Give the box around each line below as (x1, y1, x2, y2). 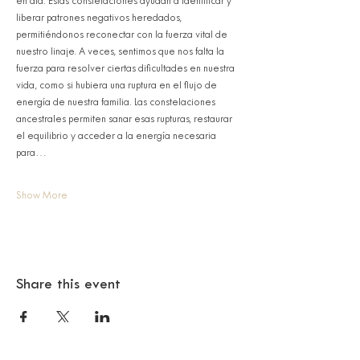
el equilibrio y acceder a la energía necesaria (16, 132, 219, 141)
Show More (16, 191, 67, 201)
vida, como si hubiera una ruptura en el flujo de (16, 81, 219, 91)
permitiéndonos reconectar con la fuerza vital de (16, 31, 230, 40)
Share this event (16, 278, 121, 292)
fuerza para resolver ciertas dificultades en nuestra (16, 64, 237, 74)
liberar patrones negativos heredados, (16, 14, 184, 23)
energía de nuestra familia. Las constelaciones (16, 98, 218, 108)
